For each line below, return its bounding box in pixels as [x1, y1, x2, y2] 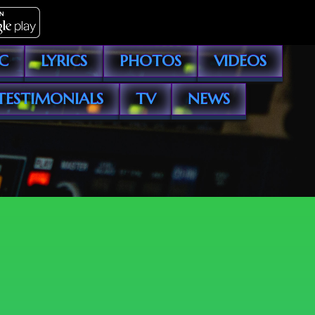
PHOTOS [120, 51, 181, 70]
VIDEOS [214, 51, 266, 70]
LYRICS [41, 51, 87, 70]
